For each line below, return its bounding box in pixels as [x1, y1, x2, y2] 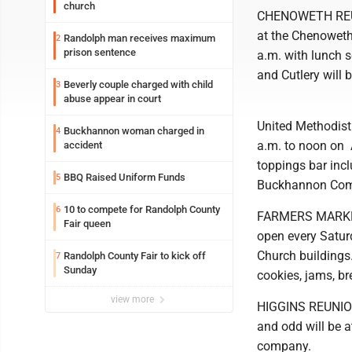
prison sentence [64, 46, 136, 58]
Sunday [64, 264, 97, 276]
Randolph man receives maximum [64, 32, 215, 44]
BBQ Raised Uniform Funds [64, 171, 185, 183]
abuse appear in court [64, 93, 161, 104]
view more [111, 294, 156, 305]
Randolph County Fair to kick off [64, 250, 206, 262]
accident [64, 139, 102, 151]
